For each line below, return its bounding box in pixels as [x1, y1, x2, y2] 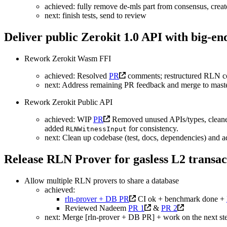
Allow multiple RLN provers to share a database [24, 176, 179, 185]
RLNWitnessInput [66, 125, 127, 133]
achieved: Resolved [45, 71, 109, 80]
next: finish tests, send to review [45, 11, 146, 20]
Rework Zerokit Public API [24, 97, 112, 106]
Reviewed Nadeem [65, 203, 128, 212]
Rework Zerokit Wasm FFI [24, 54, 111, 63]
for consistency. [127, 124, 178, 133]
